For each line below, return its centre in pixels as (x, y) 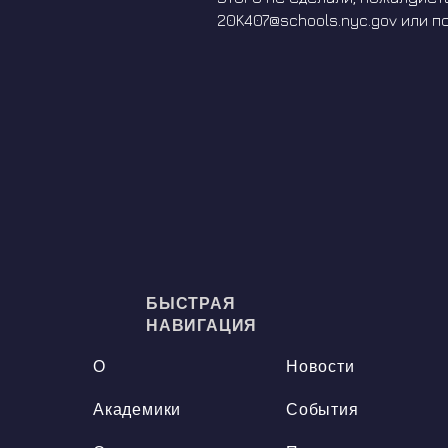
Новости (320, 366)
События (322, 409)
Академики (137, 409)
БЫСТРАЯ (191, 303)
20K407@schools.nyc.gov (307, 20)
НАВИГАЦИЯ (202, 325)
